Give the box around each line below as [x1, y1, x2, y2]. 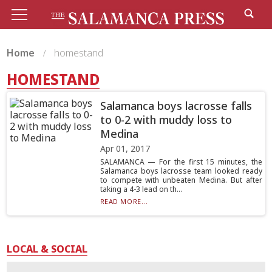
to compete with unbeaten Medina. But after [100, 175, 262, 185]
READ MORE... [100, 197, 148, 206]
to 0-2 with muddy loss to [100, 112, 232, 127]
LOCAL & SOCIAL [7, 242, 88, 256]
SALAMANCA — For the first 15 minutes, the [100, 157, 262, 167]
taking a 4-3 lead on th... [100, 184, 182, 194]
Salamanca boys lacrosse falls [100, 98, 252, 113]
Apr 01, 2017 [100, 143, 150, 154]
